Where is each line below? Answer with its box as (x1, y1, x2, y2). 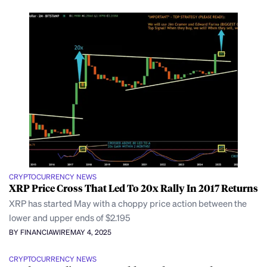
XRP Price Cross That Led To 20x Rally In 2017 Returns (9, 181, 258, 194)
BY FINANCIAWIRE (9, 228, 70, 237)
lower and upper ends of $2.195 (9, 211, 131, 223)
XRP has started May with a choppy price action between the (9, 197, 247, 209)
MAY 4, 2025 (70, 228, 111, 237)
